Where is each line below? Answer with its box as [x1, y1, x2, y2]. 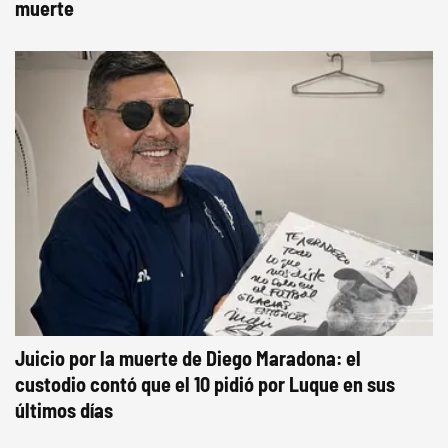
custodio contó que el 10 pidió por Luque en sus [15, 372, 395, 396]
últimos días [15, 398, 113, 422]
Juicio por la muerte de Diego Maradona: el [15, 346, 361, 370]
